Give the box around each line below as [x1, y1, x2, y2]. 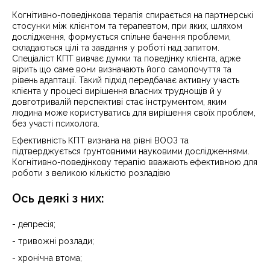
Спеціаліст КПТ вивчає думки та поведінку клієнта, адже [12, 54, 240, 63]
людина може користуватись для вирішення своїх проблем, [12, 108, 256, 118]
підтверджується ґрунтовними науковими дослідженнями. [12, 146, 250, 156]
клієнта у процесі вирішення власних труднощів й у [12, 86, 222, 96]
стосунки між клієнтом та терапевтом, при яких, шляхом [12, 21, 242, 31]
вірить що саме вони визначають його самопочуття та [12, 64, 231, 74]
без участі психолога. [12, 119, 102, 128]
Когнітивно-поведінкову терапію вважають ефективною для [12, 157, 257, 167]
